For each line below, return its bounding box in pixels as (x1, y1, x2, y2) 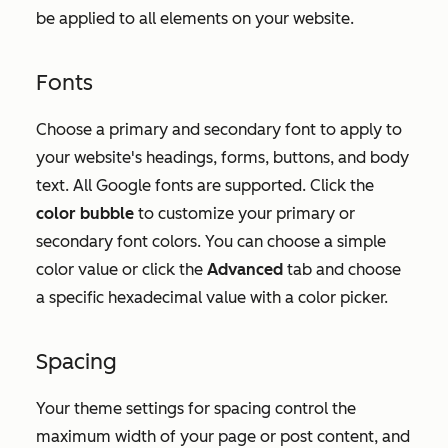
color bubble (36, 203, 138, 223)
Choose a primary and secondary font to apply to (36, 119, 402, 139)
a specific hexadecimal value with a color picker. (36, 287, 392, 307)
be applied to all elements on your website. (36, 8, 358, 28)
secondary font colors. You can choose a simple (36, 231, 386, 251)
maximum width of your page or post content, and (36, 426, 410, 446)
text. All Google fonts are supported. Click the (36, 175, 374, 195)
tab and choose (287, 259, 401, 279)
